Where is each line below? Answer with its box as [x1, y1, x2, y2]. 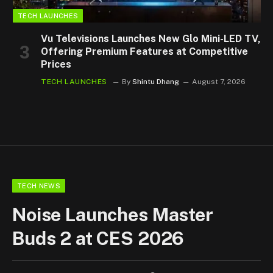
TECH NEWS [17, 182, 60, 190]
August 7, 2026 [191, 77, 246, 87]
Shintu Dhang [132, 77, 179, 87]
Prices [41, 58, 71, 71]
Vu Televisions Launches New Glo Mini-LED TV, [41, 33, 261, 45]
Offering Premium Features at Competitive [41, 46, 248, 58]
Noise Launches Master [12, 204, 213, 226]
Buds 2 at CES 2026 [12, 227, 185, 250]
